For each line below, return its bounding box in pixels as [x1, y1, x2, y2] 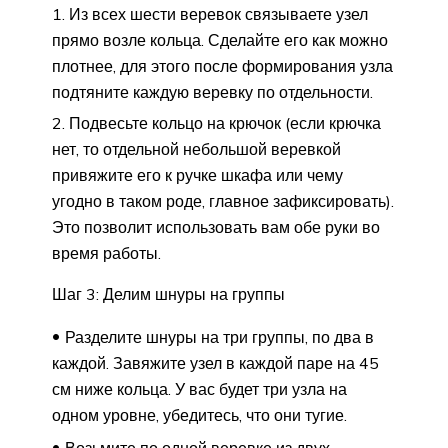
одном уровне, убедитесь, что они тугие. [52, 405, 347, 426]
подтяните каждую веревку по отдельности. [52, 82, 373, 103]
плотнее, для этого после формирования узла [52, 56, 393, 77]
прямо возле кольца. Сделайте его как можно [52, 30, 388, 51]
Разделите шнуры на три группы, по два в [65, 327, 374, 348]
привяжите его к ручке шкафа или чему [52, 165, 343, 186]
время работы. [52, 243, 161, 264]
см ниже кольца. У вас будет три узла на [52, 379, 347, 400]
